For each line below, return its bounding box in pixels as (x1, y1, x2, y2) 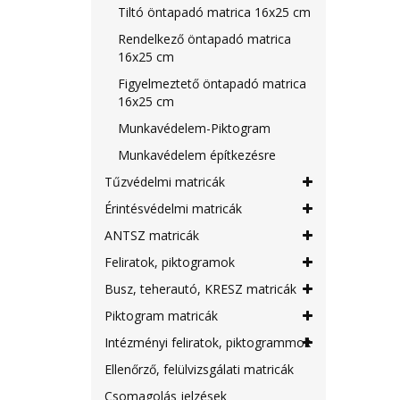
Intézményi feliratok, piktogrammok (104, 334, 311, 351)
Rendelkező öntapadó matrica (118, 30, 291, 47)
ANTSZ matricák (104, 227, 199, 244)
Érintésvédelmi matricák (104, 200, 242, 217)
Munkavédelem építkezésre (118, 146, 276, 163)
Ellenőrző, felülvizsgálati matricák (104, 361, 294, 378)
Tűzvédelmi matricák (104, 173, 225, 190)
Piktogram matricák (104, 307, 218, 324)
